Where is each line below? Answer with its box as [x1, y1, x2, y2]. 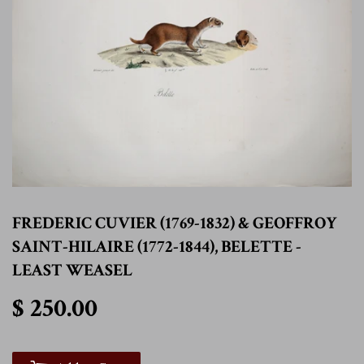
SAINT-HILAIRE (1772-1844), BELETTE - [12, 236, 301, 258]
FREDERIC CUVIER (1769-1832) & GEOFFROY [12, 212, 337, 235]
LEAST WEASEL [12, 259, 132, 282]
